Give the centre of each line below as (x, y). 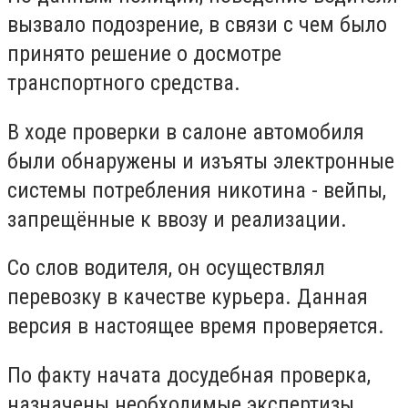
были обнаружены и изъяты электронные (201, 161)
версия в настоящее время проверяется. (196, 326)
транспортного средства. (124, 83)
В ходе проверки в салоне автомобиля (186, 132)
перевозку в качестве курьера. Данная (188, 297)
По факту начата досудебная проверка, (189, 375)
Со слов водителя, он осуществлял (166, 268)
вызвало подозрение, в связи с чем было (197, 25)
